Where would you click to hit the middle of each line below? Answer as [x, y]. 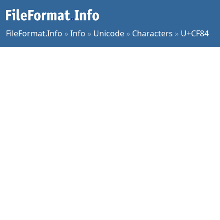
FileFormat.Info [34, 33]
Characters [152, 33]
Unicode [109, 33]
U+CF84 [195, 33]
